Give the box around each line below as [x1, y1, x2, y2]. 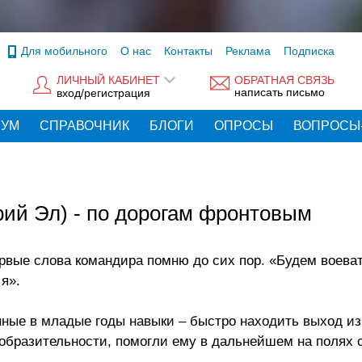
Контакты [164, 44, 213, 57]
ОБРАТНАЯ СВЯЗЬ [234, 74, 335, 87]
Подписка [284, 44, 335, 57]
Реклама [225, 44, 271, 57]
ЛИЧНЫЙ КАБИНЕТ [57, 74, 160, 87]
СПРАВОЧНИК [40, 119, 129, 133]
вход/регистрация [57, 86, 150, 99]
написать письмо [234, 86, 325, 99]
